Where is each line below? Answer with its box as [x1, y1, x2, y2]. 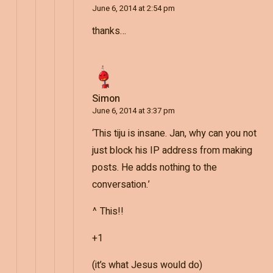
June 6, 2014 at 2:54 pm [91, 2, 175, 14]
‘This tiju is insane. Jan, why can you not [91, 126, 257, 141]
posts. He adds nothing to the [91, 160, 217, 175]
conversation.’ [91, 177, 150, 192]
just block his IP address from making [91, 143, 252, 158]
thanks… [91, 23, 126, 38]
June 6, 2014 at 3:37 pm [91, 104, 175, 116]
